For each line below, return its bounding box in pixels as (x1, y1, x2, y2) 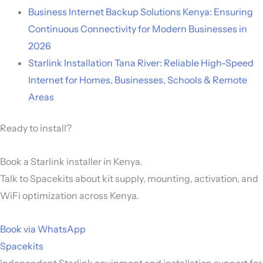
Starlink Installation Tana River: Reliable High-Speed (28, 56, 254, 69)
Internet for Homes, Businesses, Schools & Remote (28, 73, 247, 86)
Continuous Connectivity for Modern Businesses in (28, 22, 247, 35)
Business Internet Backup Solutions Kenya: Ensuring (28, 5, 253, 18)
